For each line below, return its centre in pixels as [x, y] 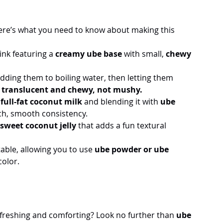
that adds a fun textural [122, 125]
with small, [144, 54]
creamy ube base [89, 54]
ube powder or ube [133, 149]
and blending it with [121, 101]
